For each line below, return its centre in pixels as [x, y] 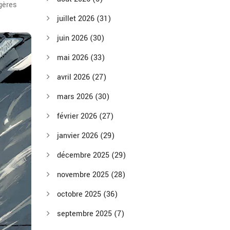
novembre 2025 [84, 175]
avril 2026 [74, 77]
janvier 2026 [79, 136]
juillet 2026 [77, 19]
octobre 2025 [80, 194]
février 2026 [78, 116]
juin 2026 [73, 38]
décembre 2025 [84, 155]
